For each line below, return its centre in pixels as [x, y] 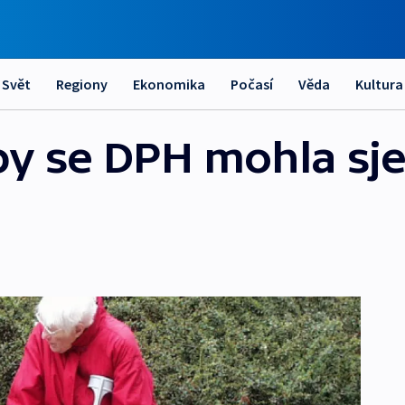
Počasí [252, 84]
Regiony [82, 84]
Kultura [379, 84]
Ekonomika [169, 84]
